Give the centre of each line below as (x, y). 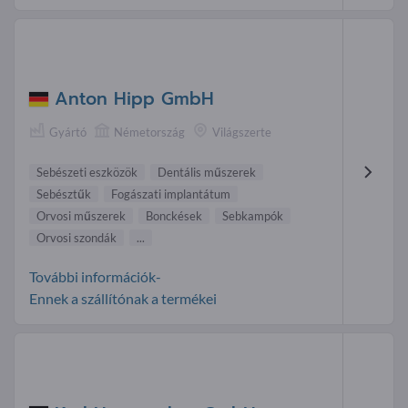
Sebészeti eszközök (87, 173)
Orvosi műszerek (81, 216)
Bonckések (174, 216)
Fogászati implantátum (171, 194)
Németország (149, 133)
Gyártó (68, 133)
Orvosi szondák (76, 238)
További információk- (95, 277)
